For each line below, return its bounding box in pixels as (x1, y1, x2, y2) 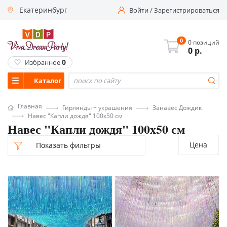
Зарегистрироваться (154, 5, 219, 15)
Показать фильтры (36, 140, 101, 150)
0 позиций (188, 38, 219, 47)
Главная (18, 102, 42, 110)
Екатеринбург (19, 5, 67, 15)
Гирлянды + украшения (62, 103, 132, 112)
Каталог (34, 75, 61, 85)
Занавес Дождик (153, 103, 202, 112)
